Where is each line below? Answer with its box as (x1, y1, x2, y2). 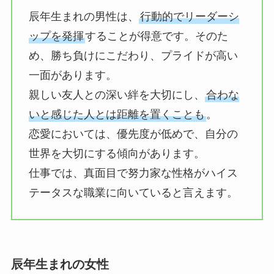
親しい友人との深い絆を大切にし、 (28, 89, 205, 102)
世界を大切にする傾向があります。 (28, 147, 205, 160)
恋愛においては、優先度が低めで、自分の (28, 128, 238, 141)
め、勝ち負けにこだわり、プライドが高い (28, 50, 238, 62)
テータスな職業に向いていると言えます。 (28, 187, 238, 199)
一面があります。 (28, 69, 117, 82)
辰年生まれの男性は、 (28, 10, 139, 23)
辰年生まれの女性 (10, 257, 109, 272)
